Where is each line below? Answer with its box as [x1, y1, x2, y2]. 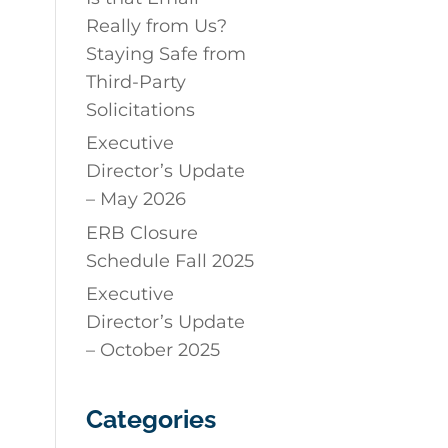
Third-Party [85, 71, 186, 94]
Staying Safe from [85, 43, 246, 66]
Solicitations [85, 99, 195, 122]
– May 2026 [85, 188, 186, 211]
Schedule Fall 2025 [85, 249, 254, 272]
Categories [85, 403, 216, 434]
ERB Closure [85, 221, 198, 244]
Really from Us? [85, 15, 227, 38]
